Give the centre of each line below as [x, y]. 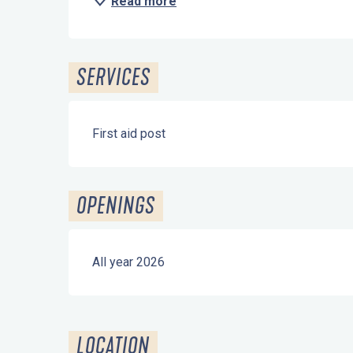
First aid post [129, 134]
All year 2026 [129, 262]
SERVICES [114, 78]
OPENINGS [116, 206]
